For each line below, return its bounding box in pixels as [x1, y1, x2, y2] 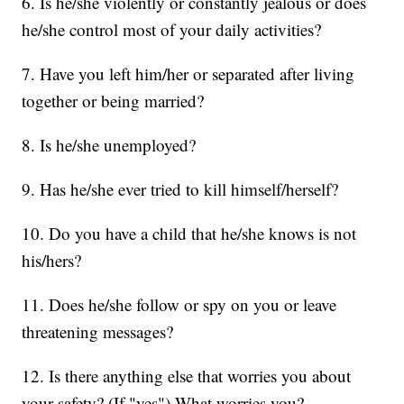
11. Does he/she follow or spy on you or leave [22, 293, 337, 317]
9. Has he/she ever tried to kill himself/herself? [22, 178, 339, 201]
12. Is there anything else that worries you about [22, 364, 352, 388]
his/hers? [22, 249, 82, 272]
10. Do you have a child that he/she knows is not [22, 222, 357, 245]
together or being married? [22, 89, 205, 113]
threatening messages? [22, 320, 174, 344]
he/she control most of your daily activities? [22, 18, 322, 41]
